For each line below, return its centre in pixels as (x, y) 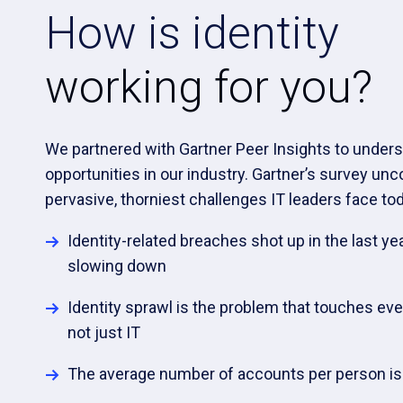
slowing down (117, 266)
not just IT (104, 332)
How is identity (192, 33)
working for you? (209, 87)
